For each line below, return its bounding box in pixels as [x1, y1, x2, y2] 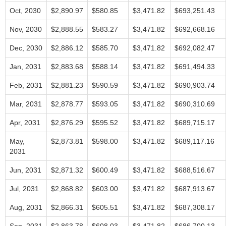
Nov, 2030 [10, 25, 42, 33]
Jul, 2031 [10, 185, 39, 193]
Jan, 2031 [10, 63, 41, 71]
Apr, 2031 [10, 119, 40, 127]
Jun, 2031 [10, 166, 41, 174]
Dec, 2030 [10, 44, 42, 52]
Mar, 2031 [10, 100, 42, 108]
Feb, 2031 [10, 81, 42, 89]
